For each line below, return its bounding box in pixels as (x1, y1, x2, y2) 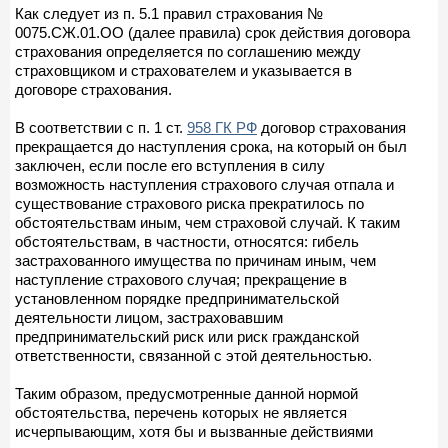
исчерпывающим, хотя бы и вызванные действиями (15, 422, 373, 440)
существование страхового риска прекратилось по (15, 194, 364, 212)
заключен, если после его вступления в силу (15, 156, 325, 174)
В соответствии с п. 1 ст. (15, 118, 187, 136)
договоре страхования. (15, 80, 172, 98)
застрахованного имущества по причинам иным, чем (15, 251, 376, 269)
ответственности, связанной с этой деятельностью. (15, 346, 372, 364)
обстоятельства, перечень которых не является (15, 403, 347, 421)
